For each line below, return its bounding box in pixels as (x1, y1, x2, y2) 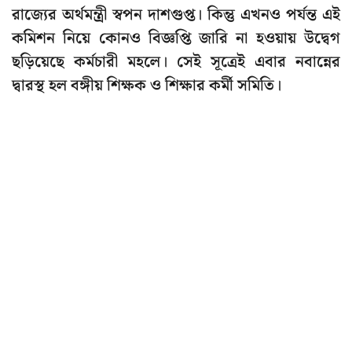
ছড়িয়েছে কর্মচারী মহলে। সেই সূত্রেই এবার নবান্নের (12, 49, 340, 75)
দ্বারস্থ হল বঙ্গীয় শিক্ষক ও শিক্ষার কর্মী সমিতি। (12, 73, 281, 99)
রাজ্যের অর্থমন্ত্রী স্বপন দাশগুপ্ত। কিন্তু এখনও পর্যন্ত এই (12, 2, 340, 28)
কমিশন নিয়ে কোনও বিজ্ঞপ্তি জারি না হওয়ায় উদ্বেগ (12, 26, 340, 52)
